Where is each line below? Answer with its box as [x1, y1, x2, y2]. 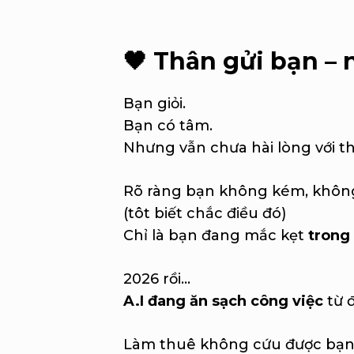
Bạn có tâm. [122, 117, 213, 134]
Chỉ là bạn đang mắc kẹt [122, 227, 308, 244]
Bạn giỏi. [122, 95, 186, 112]
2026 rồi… [122, 270, 190, 288]
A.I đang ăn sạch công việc [122, 292, 323, 310]
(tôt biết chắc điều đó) [122, 205, 286, 222]
